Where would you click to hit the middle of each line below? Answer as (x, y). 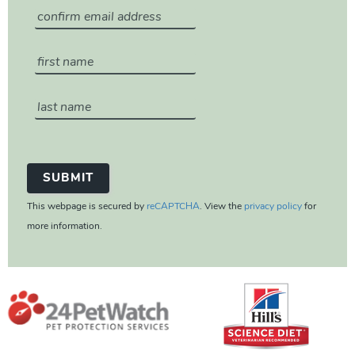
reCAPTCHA (173, 207)
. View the (222, 207)
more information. (65, 227)
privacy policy (273, 207)
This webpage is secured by (87, 207)
